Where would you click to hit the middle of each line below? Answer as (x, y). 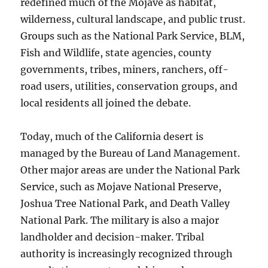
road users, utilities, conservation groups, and (129, 86)
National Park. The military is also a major (120, 220)
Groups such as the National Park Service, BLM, (133, 36)
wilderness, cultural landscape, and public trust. (133, 19)
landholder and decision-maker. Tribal (112, 237)
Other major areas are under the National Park (130, 170)
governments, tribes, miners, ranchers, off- (125, 69)
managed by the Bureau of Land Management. (130, 153)
